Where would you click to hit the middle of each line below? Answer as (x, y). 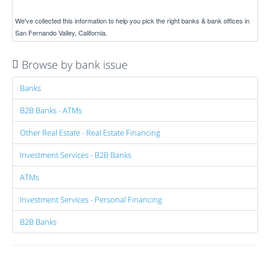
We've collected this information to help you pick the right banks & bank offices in (132, 20)
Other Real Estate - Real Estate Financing (90, 132)
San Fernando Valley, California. (61, 32)
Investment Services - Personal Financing (91, 199)
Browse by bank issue (73, 64)
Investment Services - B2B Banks (76, 155)
